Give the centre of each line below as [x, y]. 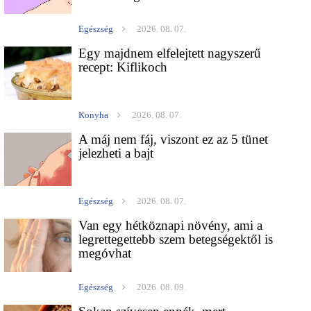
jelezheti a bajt [116, 153]
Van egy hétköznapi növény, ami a [171, 226]
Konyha [94, 115]
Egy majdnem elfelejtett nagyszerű [170, 53]
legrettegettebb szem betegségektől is [176, 239]
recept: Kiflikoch [123, 67]
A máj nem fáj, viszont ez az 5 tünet [174, 140]
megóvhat [105, 253]
